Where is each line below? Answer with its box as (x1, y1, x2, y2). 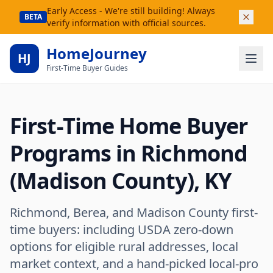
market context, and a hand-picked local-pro (10, 255, 258, 272)
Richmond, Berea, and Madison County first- (10, 204, 258, 221)
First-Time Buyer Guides (46, 63, 128, 73)
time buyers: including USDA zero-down (10, 221, 233, 238)
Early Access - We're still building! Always (47, 5, 215, 16)
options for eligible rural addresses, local (10, 238, 238, 255)
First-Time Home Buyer (10, 111, 248, 141)
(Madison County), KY (10, 166, 232, 196)
